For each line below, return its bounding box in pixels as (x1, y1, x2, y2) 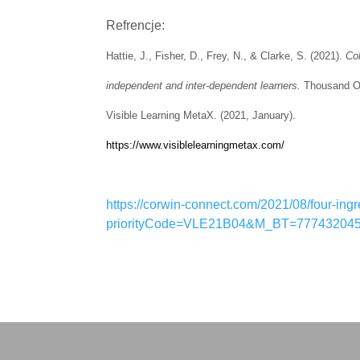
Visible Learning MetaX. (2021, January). (106, 108, 296, 121)
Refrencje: (106, 18, 165, 32)
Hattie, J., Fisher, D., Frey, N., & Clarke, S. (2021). (106, 49, 346, 62)
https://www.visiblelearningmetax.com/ (106, 138, 284, 151)
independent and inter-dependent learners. (106, 79, 304, 92)
